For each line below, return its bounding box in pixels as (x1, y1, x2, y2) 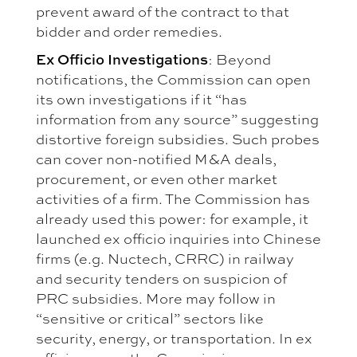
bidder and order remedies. (36, 21, 222, 41)
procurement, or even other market (36, 168, 277, 188)
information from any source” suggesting (36, 108, 319, 128)
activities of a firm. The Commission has (36, 188, 310, 208)
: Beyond (208, 49, 271, 69)
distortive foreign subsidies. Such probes (36, 128, 320, 148)
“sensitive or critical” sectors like (36, 308, 264, 328)
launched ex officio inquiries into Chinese (36, 228, 321, 248)
